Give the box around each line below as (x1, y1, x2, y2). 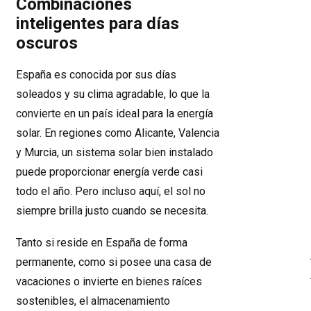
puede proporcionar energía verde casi (16, 165, 203, 178)
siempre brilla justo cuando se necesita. (16, 204, 208, 217)
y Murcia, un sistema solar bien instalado (16, 146, 213, 159)
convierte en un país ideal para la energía (16, 107, 213, 120)
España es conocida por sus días (16, 68, 176, 81)
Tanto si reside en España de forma (16, 236, 187, 249)
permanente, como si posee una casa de (16, 255, 212, 269)
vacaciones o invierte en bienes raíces (16, 275, 202, 288)
